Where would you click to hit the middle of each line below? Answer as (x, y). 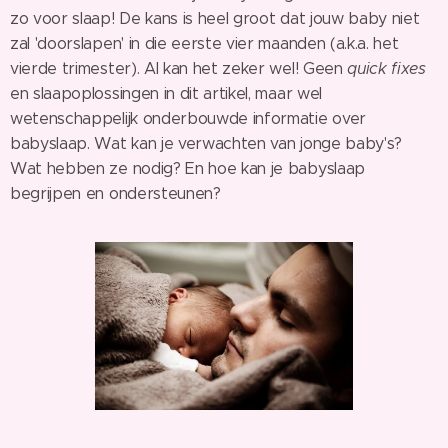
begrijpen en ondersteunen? (115, 193)
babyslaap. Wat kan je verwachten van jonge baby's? (206, 143)
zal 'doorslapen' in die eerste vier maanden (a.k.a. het (204, 43)
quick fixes (384, 68)
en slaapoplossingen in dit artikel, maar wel (166, 93)
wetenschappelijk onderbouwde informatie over (188, 118)
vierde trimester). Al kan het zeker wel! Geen (176, 68)
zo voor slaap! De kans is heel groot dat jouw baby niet (215, 18)
